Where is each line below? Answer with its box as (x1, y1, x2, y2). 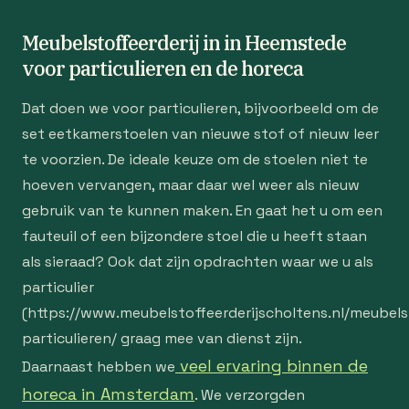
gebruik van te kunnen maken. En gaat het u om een (22, 201, 383, 220)
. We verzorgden (194, 385, 305, 404)
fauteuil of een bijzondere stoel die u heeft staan (22, 226, 367, 246)
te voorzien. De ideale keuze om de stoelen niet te (22, 150, 368, 169)
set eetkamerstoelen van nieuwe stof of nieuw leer (22, 124, 379, 143)
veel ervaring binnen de (175, 355, 368, 376)
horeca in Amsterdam (22, 383, 194, 404)
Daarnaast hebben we (22, 357, 175, 376)
